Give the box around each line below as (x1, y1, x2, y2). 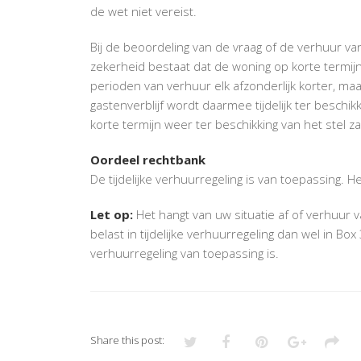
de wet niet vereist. (90, 2, 197, 19)
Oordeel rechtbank (90, 151, 205, 168)
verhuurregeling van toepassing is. (90, 244, 279, 261)
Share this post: (90, 332, 164, 347)
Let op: (90, 205, 133, 222)
